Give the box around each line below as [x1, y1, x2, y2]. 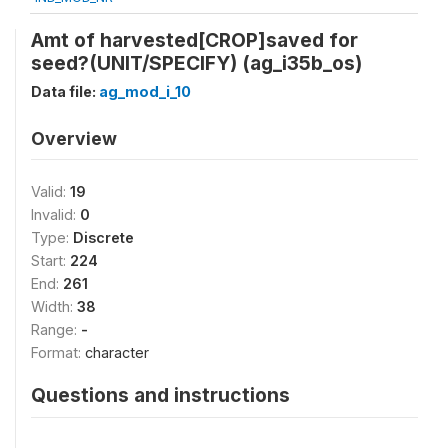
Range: [31, 321, 81, 338]
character [85, 344, 149, 361]
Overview [31, 128, 117, 149]
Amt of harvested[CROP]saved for [31, 28, 358, 52]
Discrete [73, 229, 134, 246]
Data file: [31, 83, 99, 100]
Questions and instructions [31, 383, 290, 407]
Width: [31, 298, 77, 315]
